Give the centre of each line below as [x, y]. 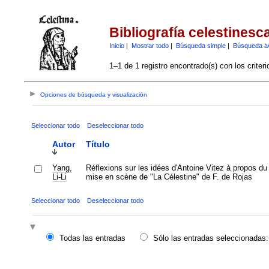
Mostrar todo [150, 45]
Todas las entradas [92, 238]
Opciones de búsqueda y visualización [94, 95]
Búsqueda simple [201, 45]
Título [98, 144]
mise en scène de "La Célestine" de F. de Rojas [169, 177]
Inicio [116, 45]
